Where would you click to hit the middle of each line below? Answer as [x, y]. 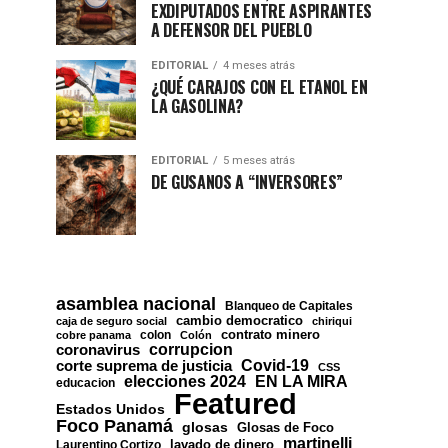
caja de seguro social [111, 320]
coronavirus [98, 349]
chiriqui [332, 320]
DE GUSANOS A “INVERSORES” [247, 181]
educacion [85, 382]
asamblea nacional [136, 303]
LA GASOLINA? [197, 105]
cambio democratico [239, 320]
